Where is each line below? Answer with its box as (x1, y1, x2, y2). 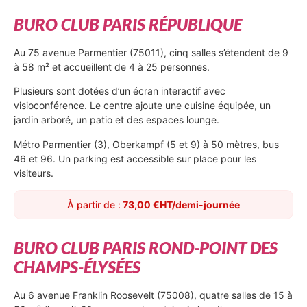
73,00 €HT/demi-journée (121, 199, 240, 211)
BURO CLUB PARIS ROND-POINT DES (14, 238, 278, 258)
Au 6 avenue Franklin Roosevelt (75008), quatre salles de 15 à (14, 289, 293, 302)
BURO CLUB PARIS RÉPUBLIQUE (14, 14, 245, 35)
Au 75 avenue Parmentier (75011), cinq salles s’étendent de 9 (14, 47, 288, 59)
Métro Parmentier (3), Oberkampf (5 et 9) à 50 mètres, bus (14, 138, 279, 150)
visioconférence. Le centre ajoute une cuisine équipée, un (14, 99, 271, 112)
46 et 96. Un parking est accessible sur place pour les (14, 152, 256, 164)
